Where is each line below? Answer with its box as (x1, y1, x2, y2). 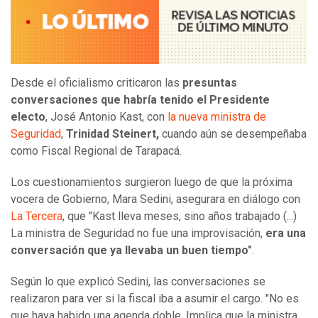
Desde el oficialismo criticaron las (11, 75, 182, 89)
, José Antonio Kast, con (45, 109, 168, 124)
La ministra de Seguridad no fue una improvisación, (11, 226, 263, 240)
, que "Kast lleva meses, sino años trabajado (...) (62, 209, 297, 223)
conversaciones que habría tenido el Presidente (11, 92, 270, 106)
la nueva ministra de (168, 109, 266, 124)
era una (263, 226, 306, 240)
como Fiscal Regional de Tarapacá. (11, 143, 182, 158)
